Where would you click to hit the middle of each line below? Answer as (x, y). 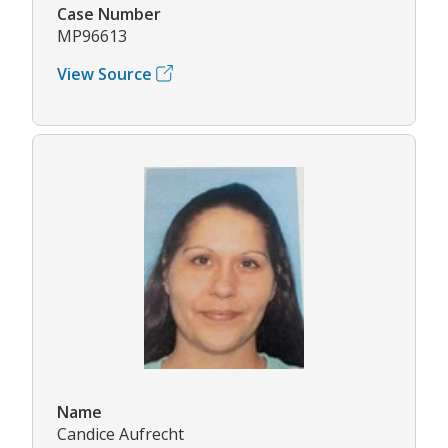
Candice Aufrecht (120, 433)
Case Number (109, 13)
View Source (104, 73)
